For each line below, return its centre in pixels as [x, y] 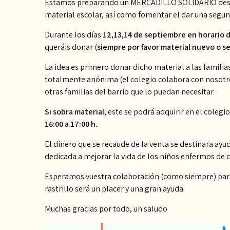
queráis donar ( [71, 47]
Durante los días [73, 35]
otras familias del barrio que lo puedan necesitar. [130, 92]
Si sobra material [74, 112]
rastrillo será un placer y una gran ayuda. [115, 189]
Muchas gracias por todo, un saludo [106, 209]
